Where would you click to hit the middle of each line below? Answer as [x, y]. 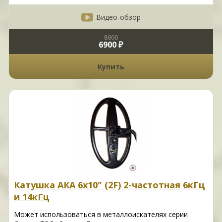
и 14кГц [32, 197]
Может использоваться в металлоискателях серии [101, 215]
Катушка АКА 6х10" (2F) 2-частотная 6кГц [110, 185]
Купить [111, 66]
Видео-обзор [118, 17]
